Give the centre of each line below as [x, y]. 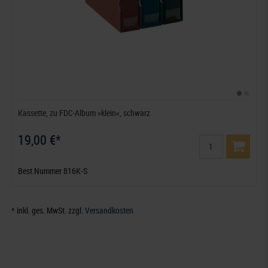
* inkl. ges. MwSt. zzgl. [48, 210]
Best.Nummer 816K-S [53, 170]
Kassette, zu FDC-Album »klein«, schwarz [84, 112]
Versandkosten [109, 210]
